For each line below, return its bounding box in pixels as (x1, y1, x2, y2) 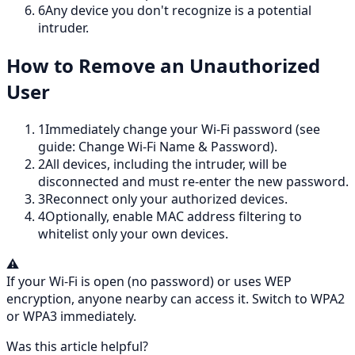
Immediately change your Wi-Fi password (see (45, 120, 320, 139)
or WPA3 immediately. (6, 307, 136, 326)
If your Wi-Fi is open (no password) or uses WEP (6, 273, 292, 291)
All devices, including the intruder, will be (45, 155, 287, 174)
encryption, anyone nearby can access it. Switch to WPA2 (6, 290, 345, 308)
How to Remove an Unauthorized (6, 52, 320, 79)
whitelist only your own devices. (38, 225, 228, 243)
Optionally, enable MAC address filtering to (45, 208, 302, 226)
